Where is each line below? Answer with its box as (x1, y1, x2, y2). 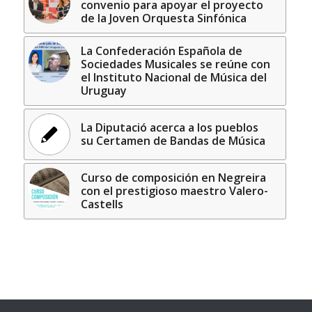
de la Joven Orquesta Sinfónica (80, 10, 247, 26)
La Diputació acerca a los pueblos (80, 120, 258, 136)
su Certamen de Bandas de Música (80, 133, 265, 149)
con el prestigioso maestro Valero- (80, 183, 268, 199)
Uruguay (80, 83, 127, 99)
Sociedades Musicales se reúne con (80, 56, 270, 72)
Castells (80, 196, 123, 212)
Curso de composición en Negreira (80, 170, 266, 186)
